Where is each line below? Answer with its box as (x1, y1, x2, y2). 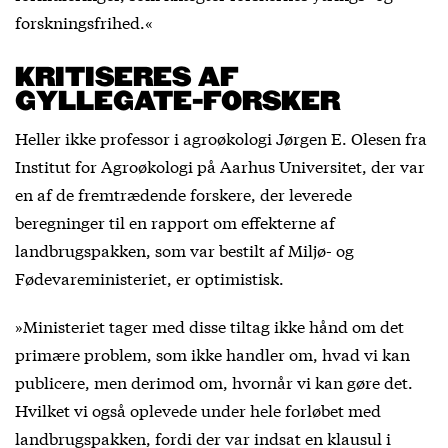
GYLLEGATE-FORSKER (15, 86, 340, 117)
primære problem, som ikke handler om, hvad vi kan (15, 341, 410, 365)
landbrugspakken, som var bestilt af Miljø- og (15, 237, 354, 261)
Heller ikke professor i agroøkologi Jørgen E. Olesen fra (15, 125, 427, 149)
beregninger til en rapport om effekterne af (15, 209, 335, 233)
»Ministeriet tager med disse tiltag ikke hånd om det (15, 313, 404, 337)
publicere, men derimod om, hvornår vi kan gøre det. (15, 369, 413, 393)
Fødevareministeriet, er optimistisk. (15, 265, 288, 289)
